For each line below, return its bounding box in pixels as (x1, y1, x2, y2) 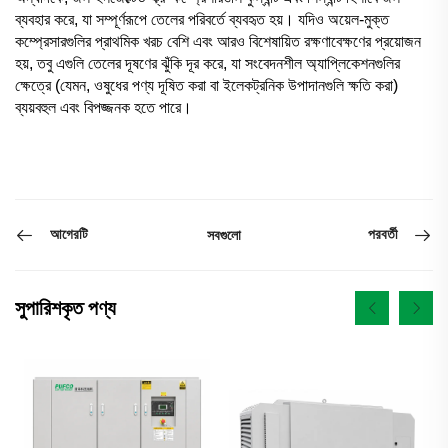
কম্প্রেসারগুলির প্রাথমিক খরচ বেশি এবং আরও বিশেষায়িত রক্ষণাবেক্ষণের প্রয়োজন (15, 32, 421, 50)
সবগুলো (207, 226, 241, 243)
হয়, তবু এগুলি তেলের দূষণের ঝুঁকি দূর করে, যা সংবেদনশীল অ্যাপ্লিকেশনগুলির (15, 54, 400, 72)
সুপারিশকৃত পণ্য (15, 296, 116, 319)
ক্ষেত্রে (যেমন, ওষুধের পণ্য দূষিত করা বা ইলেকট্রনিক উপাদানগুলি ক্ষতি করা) (15, 76, 398, 94)
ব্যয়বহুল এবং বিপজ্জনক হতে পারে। (15, 98, 192, 116)
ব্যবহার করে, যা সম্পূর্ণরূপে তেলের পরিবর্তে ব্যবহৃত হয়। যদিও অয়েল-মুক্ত (15, 10, 389, 28)
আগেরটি (50, 226, 88, 243)
